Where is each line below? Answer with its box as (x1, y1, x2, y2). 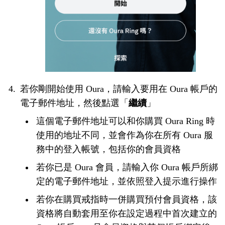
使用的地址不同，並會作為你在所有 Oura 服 (36, 130, 213, 140)
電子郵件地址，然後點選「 (20, 97, 129, 108)
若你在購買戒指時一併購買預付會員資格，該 (36, 194, 217, 204)
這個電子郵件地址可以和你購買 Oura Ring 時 (36, 116, 215, 126)
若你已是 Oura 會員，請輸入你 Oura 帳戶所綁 (36, 162, 218, 172)
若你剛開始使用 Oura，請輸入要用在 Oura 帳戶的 (20, 83, 217, 94)
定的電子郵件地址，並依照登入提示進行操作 (36, 176, 217, 186)
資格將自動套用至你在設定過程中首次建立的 (36, 208, 217, 218)
